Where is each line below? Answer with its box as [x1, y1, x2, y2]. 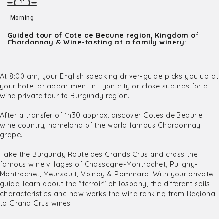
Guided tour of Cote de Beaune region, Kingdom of [7, 31, 199, 40]
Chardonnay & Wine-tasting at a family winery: [7, 38, 187, 46]
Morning [10, 13, 34, 21]
